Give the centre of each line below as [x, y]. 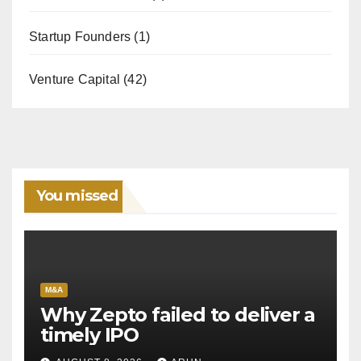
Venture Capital [75, 80]
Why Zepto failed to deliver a [178, 314]
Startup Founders [80, 37]
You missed [77, 195]
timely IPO [89, 334]
